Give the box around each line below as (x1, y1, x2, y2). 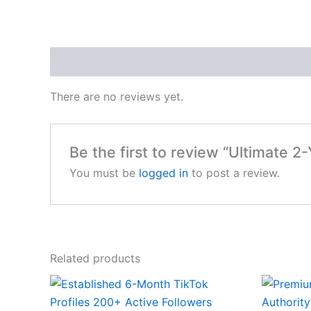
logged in (138, 165, 188, 180)
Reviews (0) (50, 55, 117, 69)
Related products (50, 251, 140, 266)
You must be (69, 165, 139, 180)
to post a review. (187, 165, 280, 180)
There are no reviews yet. (50, 90, 183, 104)
